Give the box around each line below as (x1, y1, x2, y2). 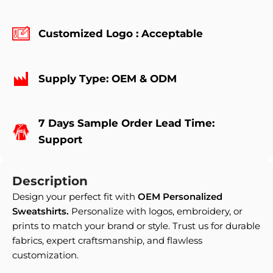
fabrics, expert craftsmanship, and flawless (12, 235, 202, 246)
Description (12, 174, 88, 188)
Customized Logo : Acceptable (38, 27, 204, 40)
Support (38, 133, 83, 146)
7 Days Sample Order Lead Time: (38, 117, 215, 129)
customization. (12, 249, 79, 261)
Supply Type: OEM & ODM (38, 73, 177, 85)
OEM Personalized (135, 191, 222, 202)
